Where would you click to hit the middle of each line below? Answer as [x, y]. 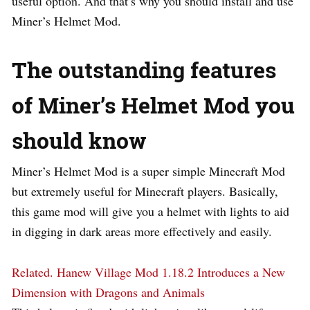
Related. [33, 272]
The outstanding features [144, 69]
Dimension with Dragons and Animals [108, 292]
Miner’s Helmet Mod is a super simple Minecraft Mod [148, 171]
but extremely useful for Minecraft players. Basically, [145, 191]
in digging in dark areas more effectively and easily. [142, 231]
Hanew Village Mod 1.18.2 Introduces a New [171, 272]
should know [79, 140]
